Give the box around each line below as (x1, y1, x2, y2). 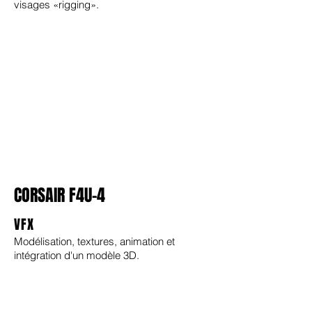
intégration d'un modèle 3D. (14, 249, 139, 262)
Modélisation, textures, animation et (14, 235, 175, 248)
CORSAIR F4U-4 (14, 183, 105, 208)
